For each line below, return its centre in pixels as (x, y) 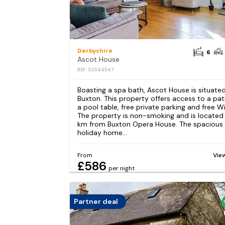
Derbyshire (95, 50)
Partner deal (96, 202)
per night (121, 168)
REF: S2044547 (95, 70)
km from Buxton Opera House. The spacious (150, 124)
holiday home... (102, 132)
